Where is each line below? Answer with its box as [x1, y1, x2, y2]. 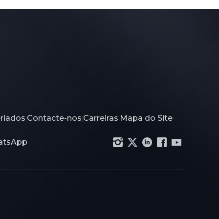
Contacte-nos [27, 113, 82, 123]
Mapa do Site [120, 113, 173, 123]
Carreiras [83, 113, 118, 123]
